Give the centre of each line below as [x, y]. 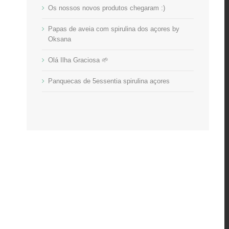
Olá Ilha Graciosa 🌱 [78, 60]
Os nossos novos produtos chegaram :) [107, 8]
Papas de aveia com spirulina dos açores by [114, 29]
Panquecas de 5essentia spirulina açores [109, 81]
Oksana [60, 39]
